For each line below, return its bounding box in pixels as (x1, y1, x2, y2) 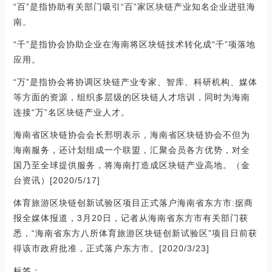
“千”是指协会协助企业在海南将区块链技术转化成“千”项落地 (13, 39, 256, 49)
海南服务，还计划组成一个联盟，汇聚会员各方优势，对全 (13, 144, 250, 155)
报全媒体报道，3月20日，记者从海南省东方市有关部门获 (13, 212, 248, 223)
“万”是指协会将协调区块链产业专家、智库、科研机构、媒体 (13, 76, 257, 87)
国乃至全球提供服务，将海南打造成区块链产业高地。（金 (13, 160, 250, 170)
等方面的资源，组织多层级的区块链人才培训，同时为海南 (13, 92, 250, 102)
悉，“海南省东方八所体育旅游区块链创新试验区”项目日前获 (13, 228, 257, 238)
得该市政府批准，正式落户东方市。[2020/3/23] (13, 243, 209, 253)
